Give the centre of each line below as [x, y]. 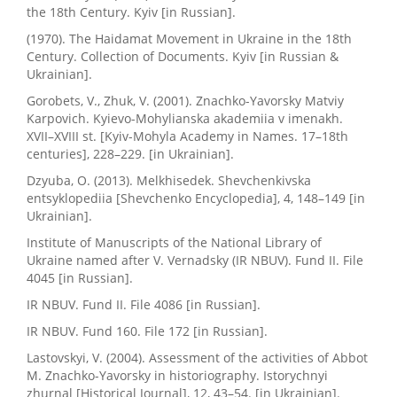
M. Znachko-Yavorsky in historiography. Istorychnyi [177, 376]
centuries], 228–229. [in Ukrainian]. [130, 154]
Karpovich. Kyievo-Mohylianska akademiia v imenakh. [185, 119]
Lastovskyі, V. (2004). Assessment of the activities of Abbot [197, 358]
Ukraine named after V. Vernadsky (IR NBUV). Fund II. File [195, 261]
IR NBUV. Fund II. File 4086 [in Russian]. [144, 305]
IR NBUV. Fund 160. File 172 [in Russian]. [147, 331]
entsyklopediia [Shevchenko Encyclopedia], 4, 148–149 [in [196, 198]
